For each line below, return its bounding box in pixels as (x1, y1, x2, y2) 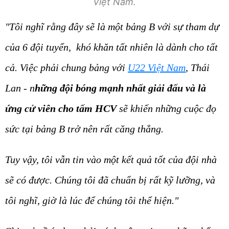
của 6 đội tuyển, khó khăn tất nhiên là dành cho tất (5, 41, 218, 53)
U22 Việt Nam (128, 62, 186, 74)
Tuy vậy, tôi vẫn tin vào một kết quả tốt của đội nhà (5, 154, 217, 166)
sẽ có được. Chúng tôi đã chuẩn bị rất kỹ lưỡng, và (5, 174, 215, 186)
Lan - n (5, 82, 35, 94)
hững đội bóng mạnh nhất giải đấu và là (35, 82, 206, 94)
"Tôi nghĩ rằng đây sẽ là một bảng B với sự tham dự (5, 21, 219, 33)
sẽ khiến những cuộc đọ (117, 103, 216, 114)
